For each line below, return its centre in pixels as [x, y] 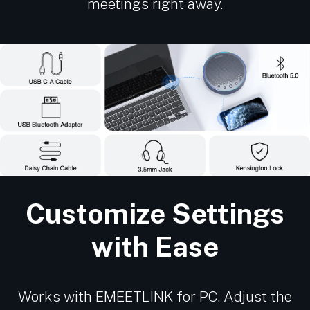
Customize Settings [155, 213]
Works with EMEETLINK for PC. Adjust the [155, 296]
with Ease [155, 246]
